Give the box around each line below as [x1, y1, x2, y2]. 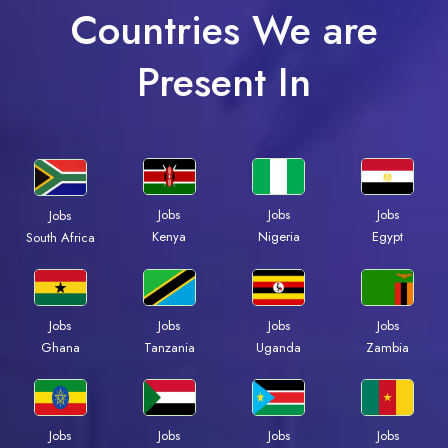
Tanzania [143, 337, 195, 357]
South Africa [25, 227, 95, 247]
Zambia [366, 337, 410, 357]
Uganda [256, 337, 302, 357]
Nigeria [257, 227, 300, 247]
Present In [137, 53, 311, 112]
